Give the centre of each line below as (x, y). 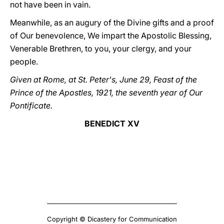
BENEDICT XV (112, 123)
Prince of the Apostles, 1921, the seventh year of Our (106, 92)
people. (24, 61)
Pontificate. (31, 105)
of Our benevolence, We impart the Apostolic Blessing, (111, 35)
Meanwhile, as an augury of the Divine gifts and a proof (112, 22)
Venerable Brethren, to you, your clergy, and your (101, 48)
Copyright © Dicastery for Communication (112, 219)
